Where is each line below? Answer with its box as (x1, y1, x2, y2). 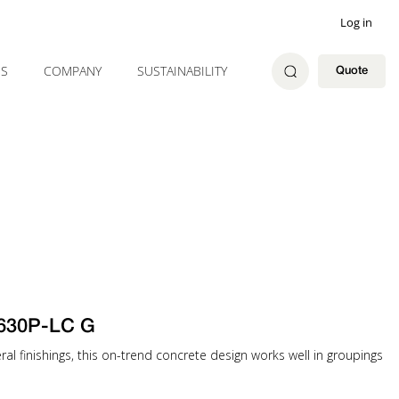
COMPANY (44, 62, 102, 79)
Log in (340, 14, 372, 30)
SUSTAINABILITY (137, 62, 227, 79)
